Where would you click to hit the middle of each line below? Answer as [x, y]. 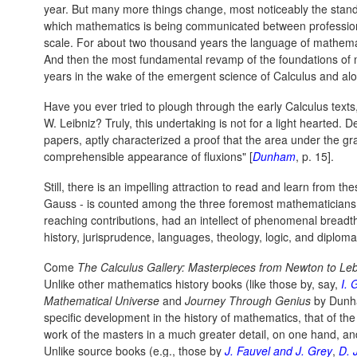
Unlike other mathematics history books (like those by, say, [192, 284]
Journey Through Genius [248, 300]
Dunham [274, 156]
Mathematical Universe [102, 300]
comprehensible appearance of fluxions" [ [148, 156]
